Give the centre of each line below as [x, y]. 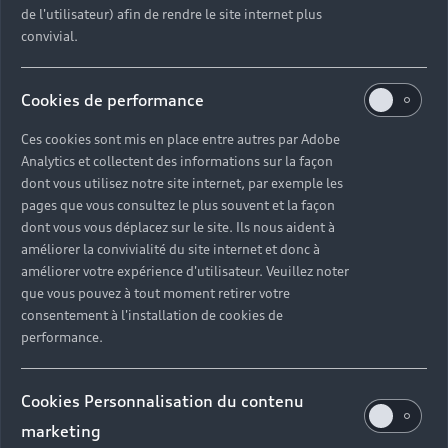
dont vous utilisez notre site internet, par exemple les [182, 183]
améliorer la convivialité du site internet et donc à [170, 249]
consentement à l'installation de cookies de [152, 315]
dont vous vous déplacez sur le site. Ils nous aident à [178, 227]
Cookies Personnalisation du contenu [162, 401]
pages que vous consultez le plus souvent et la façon [178, 205]
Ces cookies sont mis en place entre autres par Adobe [180, 139]
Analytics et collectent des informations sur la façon [177, 161]
